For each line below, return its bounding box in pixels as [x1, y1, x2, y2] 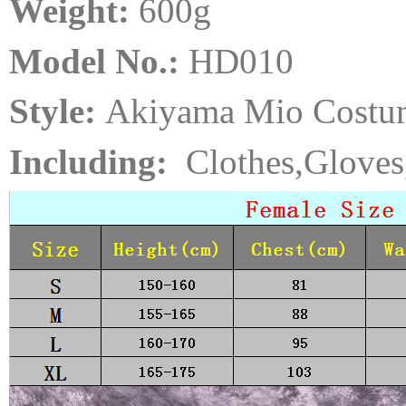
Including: [9, 141, 177, 181]
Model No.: [9, 41, 188, 81]
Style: [9, 92, 105, 130]
